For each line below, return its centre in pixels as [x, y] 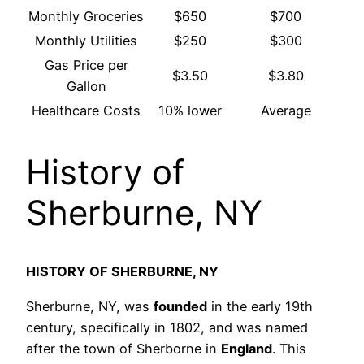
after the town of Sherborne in [123, 348]
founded [180, 306]
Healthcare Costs [86, 110]
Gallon [86, 86]
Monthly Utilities [86, 40]
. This [289, 348]
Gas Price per [86, 65]
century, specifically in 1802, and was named [167, 327]
